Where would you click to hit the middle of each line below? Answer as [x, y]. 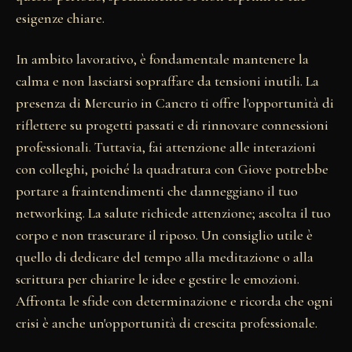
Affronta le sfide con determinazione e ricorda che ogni [174, 301]
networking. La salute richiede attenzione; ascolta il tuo [173, 213]
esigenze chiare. [60, 18]
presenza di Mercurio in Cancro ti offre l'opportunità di [175, 103]
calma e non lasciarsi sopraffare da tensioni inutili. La [167, 81]
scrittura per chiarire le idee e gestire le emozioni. [158, 279]
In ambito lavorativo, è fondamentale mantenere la [162, 59]
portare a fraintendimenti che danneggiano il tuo [157, 191]
